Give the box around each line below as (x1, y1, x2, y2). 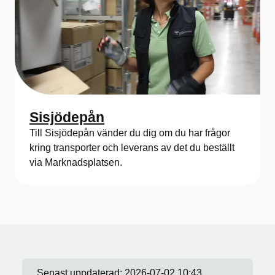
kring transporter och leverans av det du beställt (29, 142, 234, 153)
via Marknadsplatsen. (29, 157, 122, 168)
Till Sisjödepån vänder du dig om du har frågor (29, 128, 230, 139)
